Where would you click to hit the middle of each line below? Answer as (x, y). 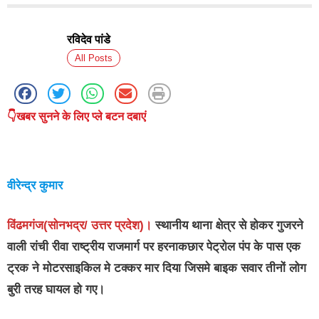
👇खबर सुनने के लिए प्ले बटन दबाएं (77, 117)
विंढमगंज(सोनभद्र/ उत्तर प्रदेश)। (79, 225)
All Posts (94, 58)
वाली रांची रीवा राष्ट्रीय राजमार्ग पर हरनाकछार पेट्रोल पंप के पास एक (154, 246)
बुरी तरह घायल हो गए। (56, 289)
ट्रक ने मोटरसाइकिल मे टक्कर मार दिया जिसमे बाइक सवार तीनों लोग (157, 268)
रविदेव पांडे (89, 40)
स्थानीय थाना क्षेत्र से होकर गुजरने (228, 225)
